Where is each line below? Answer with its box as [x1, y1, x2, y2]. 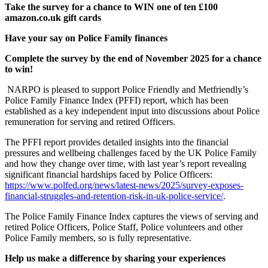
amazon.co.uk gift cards [5, 12, 101, 23]
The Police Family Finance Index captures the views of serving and [5, 211, 258, 221]
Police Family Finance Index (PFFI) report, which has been [5, 95, 229, 105]
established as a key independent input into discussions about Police [5, 105, 260, 116]
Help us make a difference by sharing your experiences [5, 252, 226, 263]
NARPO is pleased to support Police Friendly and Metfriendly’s [7, 84, 248, 95]
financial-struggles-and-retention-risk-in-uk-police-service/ [5, 190, 223, 201]
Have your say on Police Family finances [5, 32, 167, 43]
